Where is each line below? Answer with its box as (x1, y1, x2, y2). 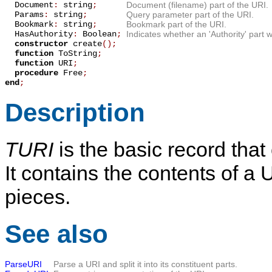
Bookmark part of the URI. (126, 19, 226, 30)
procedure (15, 68, 63, 78)
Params (5, 10, 44, 20)
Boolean (83, 29, 117, 39)
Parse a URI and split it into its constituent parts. (53, 259, 237, 270)
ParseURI (5, 259, 42, 270)
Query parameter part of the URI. (126, 10, 254, 20)
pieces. (5, 185, 70, 209)
